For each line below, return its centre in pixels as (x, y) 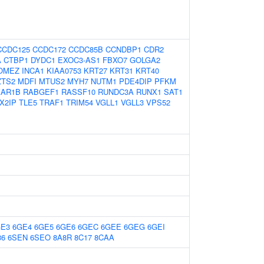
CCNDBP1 (123, 49)
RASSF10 (78, 92)
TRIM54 (80, 102)
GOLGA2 (145, 60)
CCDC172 (49, 49)
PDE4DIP (136, 81)
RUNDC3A (116, 92)
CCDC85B (86, 49)
